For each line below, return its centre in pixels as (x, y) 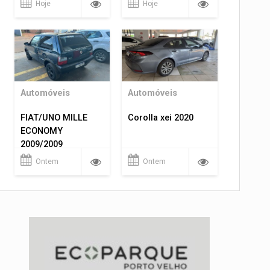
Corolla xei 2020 (161, 118)
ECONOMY (41, 131)
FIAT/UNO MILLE (54, 118)
